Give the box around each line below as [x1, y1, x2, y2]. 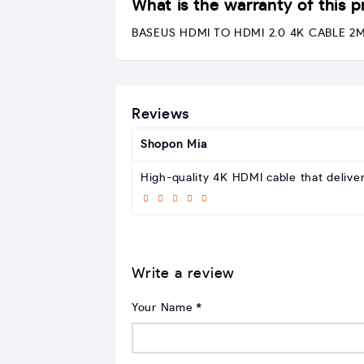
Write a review [132, 266, 236, 281]
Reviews [132, 106, 189, 122]
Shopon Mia [141, 138, 207, 150]
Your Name [132, 301, 193, 314]
